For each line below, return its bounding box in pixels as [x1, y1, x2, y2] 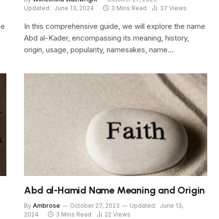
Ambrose [33, 202, 61, 210]
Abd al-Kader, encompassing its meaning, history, [24, 33, 190, 43]
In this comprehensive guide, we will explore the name [24, 21, 206, 31]
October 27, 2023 [70, 202, 120, 210]
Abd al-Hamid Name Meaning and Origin [24, 184, 205, 197]
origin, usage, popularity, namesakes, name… [24, 44, 174, 54]
